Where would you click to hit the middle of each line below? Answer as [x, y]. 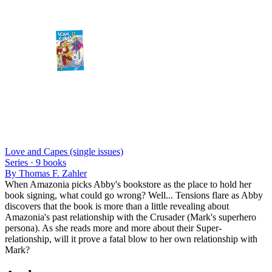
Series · [20, 162]
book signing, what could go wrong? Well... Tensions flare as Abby [134, 195]
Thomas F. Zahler [53, 173]
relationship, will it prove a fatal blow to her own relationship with [131, 239]
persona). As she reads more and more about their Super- [113, 228]
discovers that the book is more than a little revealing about [117, 206]
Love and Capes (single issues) [64, 151]
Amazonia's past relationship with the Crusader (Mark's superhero [131, 217]
